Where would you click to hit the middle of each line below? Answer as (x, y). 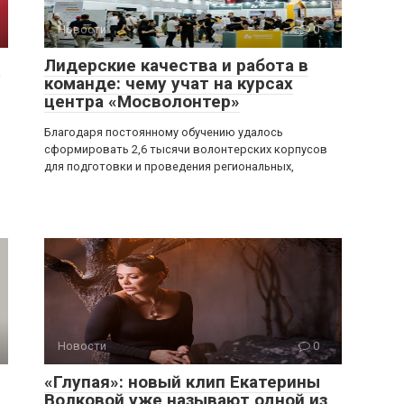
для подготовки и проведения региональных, (169, 166)
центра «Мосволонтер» (142, 101)
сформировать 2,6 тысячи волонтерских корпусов (186, 149)
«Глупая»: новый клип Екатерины (182, 381)
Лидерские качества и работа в (176, 65)
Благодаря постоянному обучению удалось (164, 132)
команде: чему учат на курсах (169, 83)
